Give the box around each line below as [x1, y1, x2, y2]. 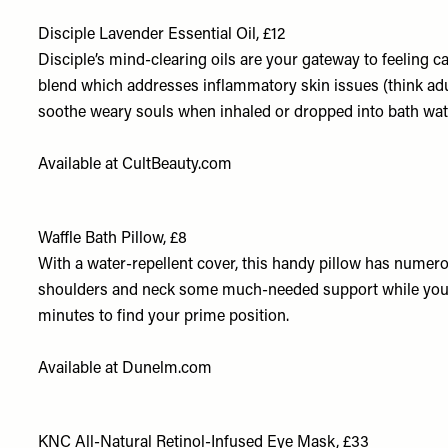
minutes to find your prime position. [38, 309, 290, 325]
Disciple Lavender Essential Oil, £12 [38, 27, 286, 43]
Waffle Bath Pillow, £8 [38, 231, 188, 247]
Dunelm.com [122, 361, 213, 377]
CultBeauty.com [122, 157, 233, 173]
